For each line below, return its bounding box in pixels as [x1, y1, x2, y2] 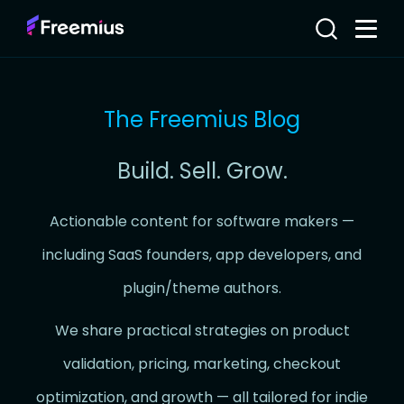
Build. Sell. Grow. [116, 156, 288, 186]
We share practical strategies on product [54, 320, 350, 342]
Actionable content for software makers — [50, 211, 354, 233]
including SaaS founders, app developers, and [42, 244, 362, 266]
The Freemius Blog [104, 105, 300, 134]
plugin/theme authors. [123, 278, 281, 299]
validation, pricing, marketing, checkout [63, 353, 341, 375]
